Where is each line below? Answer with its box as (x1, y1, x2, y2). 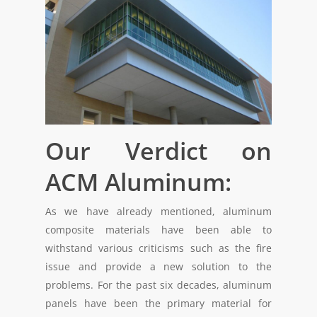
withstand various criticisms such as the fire (45, 241, 272, 255)
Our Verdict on (45, 134, 272, 167)
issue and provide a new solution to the (45, 259, 272, 273)
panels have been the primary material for (45, 296, 272, 310)
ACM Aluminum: (45, 165, 231, 198)
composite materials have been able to (45, 222, 272, 236)
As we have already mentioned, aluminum (45, 204, 272, 218)
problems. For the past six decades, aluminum (45, 277, 272, 292)
